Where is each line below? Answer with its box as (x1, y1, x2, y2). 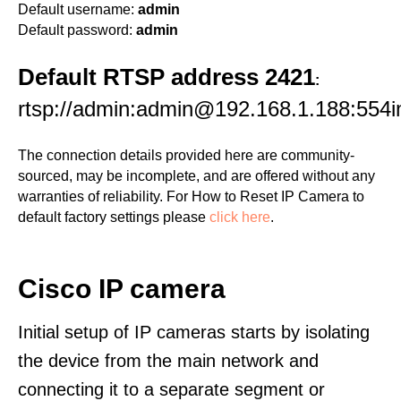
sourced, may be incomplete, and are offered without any (18, 168, 375, 183)
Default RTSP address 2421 (18, 64, 315, 90)
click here (209, 209, 270, 225)
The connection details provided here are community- (18, 148, 354, 163)
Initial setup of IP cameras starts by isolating (18, 322, 370, 342)
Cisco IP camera (18, 274, 226, 303)
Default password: (18, 22, 132, 38)
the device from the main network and (18, 351, 319, 371)
